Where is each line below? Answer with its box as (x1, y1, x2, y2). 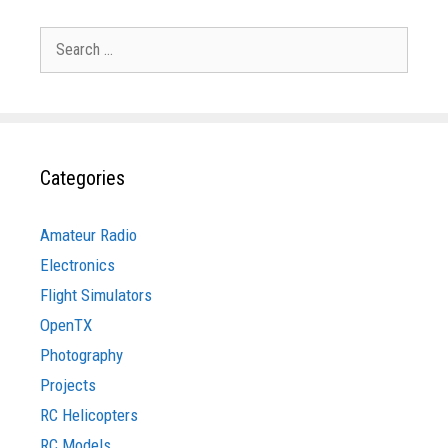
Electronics (40, 255, 115, 276)
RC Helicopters (40, 405, 138, 426)
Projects (40, 375, 96, 396)
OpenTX (40, 315, 92, 336)
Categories (40, 166, 125, 191)
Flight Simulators (40, 285, 152, 306)
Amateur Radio (40, 225, 137, 246)
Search (39, 28, 85, 49)
